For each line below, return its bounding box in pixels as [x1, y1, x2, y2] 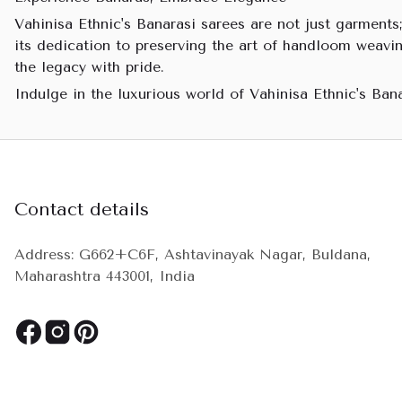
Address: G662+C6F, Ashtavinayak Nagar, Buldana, [14, 246, 371, 263]
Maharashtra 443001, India [14, 267, 195, 284]
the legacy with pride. [14, 58, 164, 75]
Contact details [14, 199, 149, 220]
